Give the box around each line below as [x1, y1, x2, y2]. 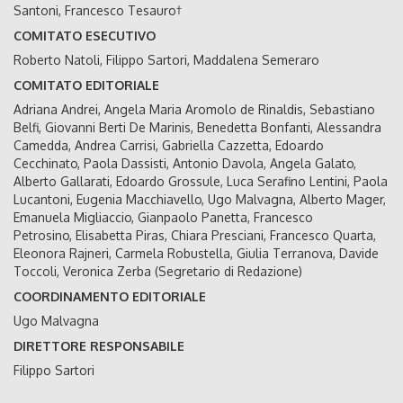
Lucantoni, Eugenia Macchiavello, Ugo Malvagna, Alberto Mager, [13, 191, 386, 207]
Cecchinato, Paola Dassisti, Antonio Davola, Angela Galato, [13, 155, 356, 171]
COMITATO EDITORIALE [13, 76, 159, 93]
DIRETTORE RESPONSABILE [13, 337, 184, 354]
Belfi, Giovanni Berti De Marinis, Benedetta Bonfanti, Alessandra [13, 119, 381, 135]
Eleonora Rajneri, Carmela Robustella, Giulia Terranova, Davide [13, 245, 379, 261]
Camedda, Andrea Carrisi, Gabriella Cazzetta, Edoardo [13, 137, 324, 153]
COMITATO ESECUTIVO [13, 27, 156, 43]
